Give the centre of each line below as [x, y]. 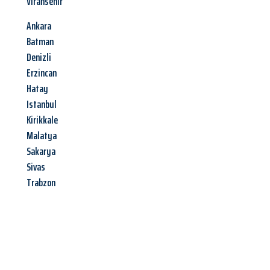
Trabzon [41, 183]
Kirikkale [42, 120]
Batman [40, 42]
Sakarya [41, 152]
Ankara [39, 26]
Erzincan [42, 73]
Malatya [42, 136]
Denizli [39, 58]
